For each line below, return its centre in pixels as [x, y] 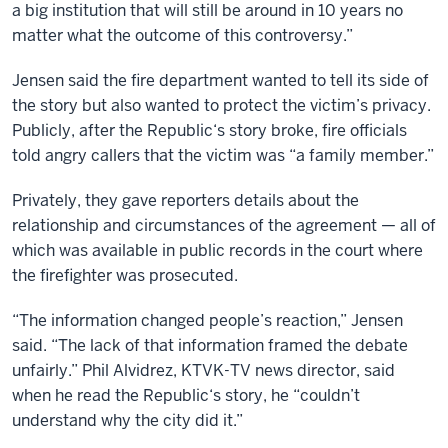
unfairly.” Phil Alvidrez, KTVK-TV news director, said [203, 370]
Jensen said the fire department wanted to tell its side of [220, 80]
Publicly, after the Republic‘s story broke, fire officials [209, 130]
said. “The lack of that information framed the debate [210, 345]
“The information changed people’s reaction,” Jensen [207, 320]
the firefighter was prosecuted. [125, 275]
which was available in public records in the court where [217, 250]
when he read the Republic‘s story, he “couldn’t [186, 395]
